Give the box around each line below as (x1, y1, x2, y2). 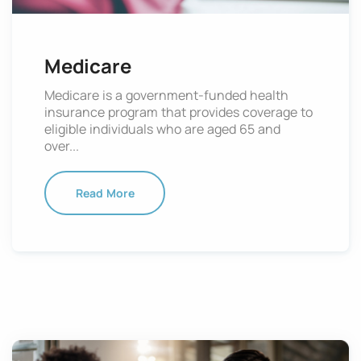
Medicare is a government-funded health (44, 85, 288, 104)
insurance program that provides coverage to (44, 102, 313, 121)
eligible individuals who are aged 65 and (44, 119, 280, 138)
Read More (75, 185, 135, 201)
